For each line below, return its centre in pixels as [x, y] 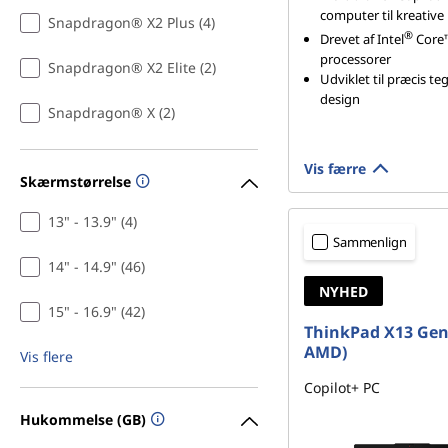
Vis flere [46, 356]
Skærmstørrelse [75, 181]
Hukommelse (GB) [83, 419]
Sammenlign [370, 242]
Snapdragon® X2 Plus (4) [131, 22]
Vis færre [335, 168]
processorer [355, 59]
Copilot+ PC [342, 387]
